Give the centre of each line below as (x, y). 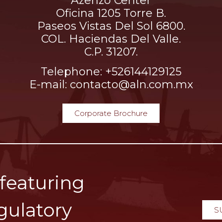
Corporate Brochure (111, 113)
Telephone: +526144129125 (111, 72)
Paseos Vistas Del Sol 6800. (111, 26)
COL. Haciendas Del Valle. (111, 39)
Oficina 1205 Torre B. (111, 13)
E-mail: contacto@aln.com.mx (111, 85)
